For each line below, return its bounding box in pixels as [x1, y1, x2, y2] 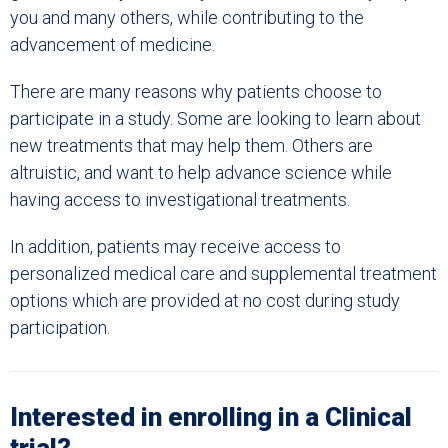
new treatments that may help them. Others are [10, 135, 373, 156]
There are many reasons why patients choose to [10, 81, 382, 102]
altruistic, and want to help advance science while [10, 162, 392, 183]
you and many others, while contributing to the [10, 7, 364, 28]
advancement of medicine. [10, 34, 215, 55]
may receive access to [164, 236, 341, 257]
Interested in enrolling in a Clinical [10, 402, 412, 432]
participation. [10, 317, 110, 338]
